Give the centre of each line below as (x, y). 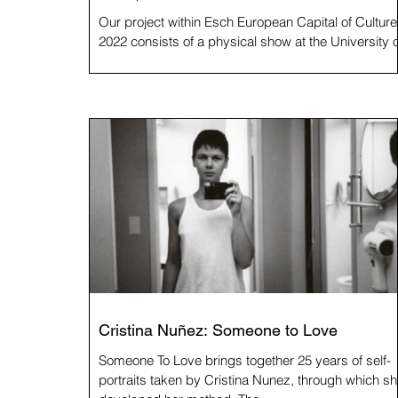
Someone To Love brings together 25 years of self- (152, 360)
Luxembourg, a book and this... (190, 61)
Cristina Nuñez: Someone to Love (218, 330)
